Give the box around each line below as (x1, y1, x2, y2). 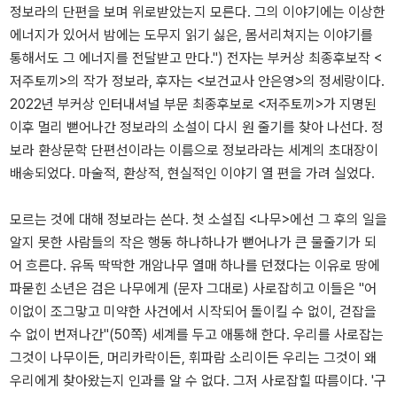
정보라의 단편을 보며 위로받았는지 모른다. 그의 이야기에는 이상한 (10, 4, 385, 21)
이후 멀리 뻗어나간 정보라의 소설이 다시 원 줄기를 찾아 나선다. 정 (10, 119, 384, 136)
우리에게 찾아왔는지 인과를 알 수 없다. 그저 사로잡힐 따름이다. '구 (10, 372, 386, 390)
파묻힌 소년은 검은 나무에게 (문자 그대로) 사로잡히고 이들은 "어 (10, 280, 377, 298)
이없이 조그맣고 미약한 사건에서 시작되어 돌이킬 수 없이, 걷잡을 (10, 303, 377, 321)
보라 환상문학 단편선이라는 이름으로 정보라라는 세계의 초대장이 (10, 142, 378, 160)
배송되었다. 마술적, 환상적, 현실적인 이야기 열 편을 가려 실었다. (10, 165, 375, 183)
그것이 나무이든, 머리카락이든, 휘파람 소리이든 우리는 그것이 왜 (10, 349, 377, 367)
